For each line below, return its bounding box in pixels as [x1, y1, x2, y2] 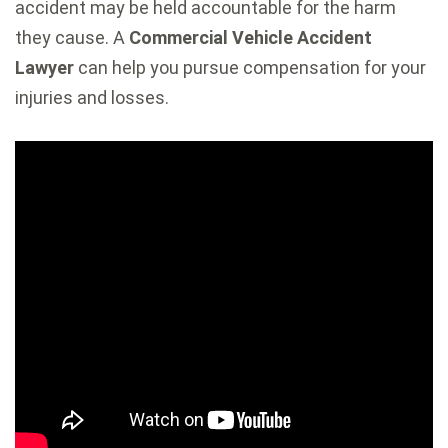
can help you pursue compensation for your [74, 56, 426, 78]
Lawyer [15, 56, 74, 78]
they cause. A [15, 26, 129, 48]
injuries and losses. [15, 86, 169, 108]
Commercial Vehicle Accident [129, 26, 372, 48]
